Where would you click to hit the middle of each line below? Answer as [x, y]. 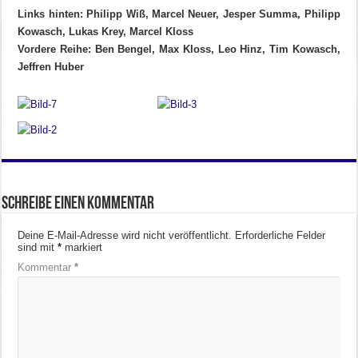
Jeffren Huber [51, 67]
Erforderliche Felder [280, 236]
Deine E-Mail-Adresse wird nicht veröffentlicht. [125, 236]
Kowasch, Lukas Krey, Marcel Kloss [106, 32]
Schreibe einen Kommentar [78, 205]
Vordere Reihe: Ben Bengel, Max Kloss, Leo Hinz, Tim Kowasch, [179, 50]
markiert [82, 248]
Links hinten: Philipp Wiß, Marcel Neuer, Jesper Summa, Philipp [179, 14]
